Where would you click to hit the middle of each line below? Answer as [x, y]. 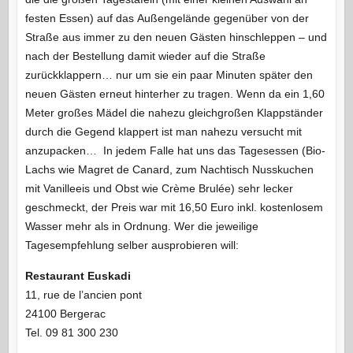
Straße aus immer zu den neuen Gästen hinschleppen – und [176, 37]
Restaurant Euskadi [78, 275]
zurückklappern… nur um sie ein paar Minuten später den [169, 74]
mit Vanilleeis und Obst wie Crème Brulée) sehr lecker [159, 188]
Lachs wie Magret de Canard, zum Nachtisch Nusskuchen [169, 169]
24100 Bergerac [65, 313]
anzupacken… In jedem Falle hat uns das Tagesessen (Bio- [175, 150]
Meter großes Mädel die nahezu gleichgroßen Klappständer [174, 112]
